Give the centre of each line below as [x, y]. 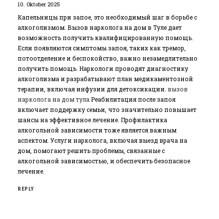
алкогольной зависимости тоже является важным [97, 130]
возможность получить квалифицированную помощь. [105, 38]
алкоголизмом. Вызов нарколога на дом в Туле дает [100, 27]
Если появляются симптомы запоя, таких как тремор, [102, 48]
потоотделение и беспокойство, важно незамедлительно [108, 58]
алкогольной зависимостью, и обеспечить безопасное [104, 161]
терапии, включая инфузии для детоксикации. [93, 89]
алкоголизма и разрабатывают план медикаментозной [105, 79]
